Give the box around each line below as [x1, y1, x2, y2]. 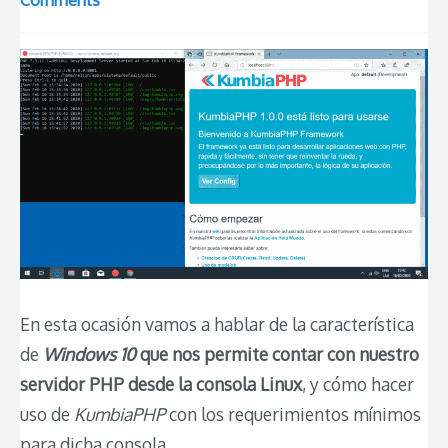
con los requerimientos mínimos [165, 402, 421, 425]
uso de [20, 402, 74, 425]
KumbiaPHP [74, 402, 165, 425]
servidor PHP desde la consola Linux [20, 372, 302, 395]
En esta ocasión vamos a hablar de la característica [20, 312, 414, 335]
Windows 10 [43, 342, 136, 365]
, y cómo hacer [302, 372, 414, 395]
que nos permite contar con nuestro [136, 342, 419, 365]
